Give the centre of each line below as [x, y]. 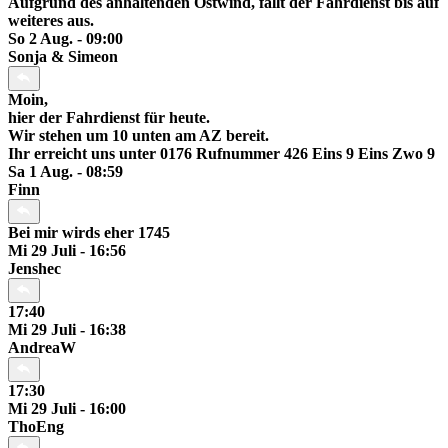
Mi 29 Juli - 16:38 [67, 330]
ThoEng [36, 427]
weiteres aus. [51, 21]
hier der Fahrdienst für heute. [109, 118]
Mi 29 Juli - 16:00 [67, 409]
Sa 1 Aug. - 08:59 [65, 172]
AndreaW [42, 348]
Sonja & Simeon [63, 57]
